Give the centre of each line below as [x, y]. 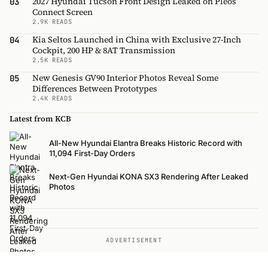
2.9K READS [52, 21]
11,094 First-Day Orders [92, 153]
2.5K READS [52, 60]
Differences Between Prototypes [95, 88]
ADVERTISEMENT [134, 240]
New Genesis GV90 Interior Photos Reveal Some [125, 77]
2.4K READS [52, 98]
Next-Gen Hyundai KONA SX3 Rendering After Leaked [149, 176]
